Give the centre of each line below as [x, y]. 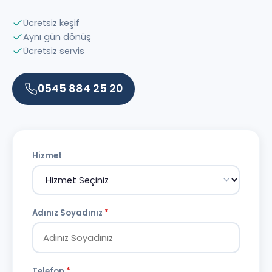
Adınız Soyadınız [68, 212]
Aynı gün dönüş [57, 37]
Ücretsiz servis [54, 51]
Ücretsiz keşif [51, 23]
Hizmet [47, 155]
